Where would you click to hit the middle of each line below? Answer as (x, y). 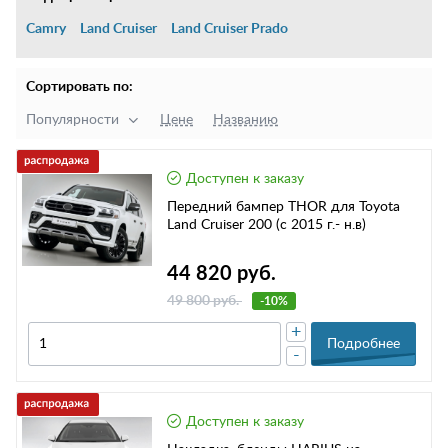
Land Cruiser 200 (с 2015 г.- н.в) (266, 225)
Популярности (72, 120)
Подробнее (363, 344)
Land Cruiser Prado (229, 29)
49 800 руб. (204, 301)
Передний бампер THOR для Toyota (283, 207)
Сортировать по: (79, 87)
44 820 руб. (221, 274)
